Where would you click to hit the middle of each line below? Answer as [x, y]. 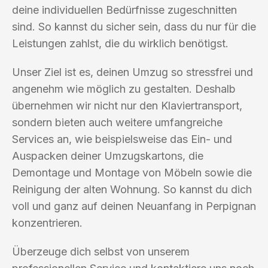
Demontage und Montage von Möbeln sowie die [132, 172]
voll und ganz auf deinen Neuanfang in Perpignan [134, 206]
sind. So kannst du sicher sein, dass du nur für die [134, 26]
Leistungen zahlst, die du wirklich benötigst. [120, 43]
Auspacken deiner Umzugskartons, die [108, 156]
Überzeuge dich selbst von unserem [101, 251]
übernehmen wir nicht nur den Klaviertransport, [127, 105]
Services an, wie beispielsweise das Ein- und [122, 139]
